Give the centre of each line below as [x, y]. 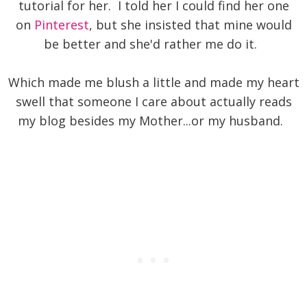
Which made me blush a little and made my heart [153, 83]
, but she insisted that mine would [190, 25]
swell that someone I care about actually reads [153, 102]
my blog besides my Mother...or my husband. [153, 121]
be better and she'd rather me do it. [153, 44]
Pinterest [61, 25]
